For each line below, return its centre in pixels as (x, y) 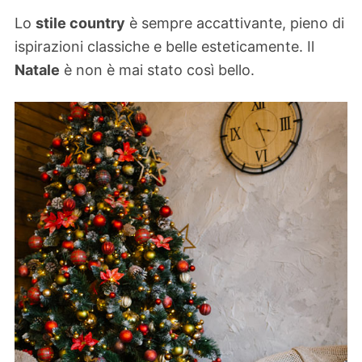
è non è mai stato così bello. (157, 69)
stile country (80, 23)
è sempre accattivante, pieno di (235, 23)
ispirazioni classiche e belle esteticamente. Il (164, 46)
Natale (37, 69)
